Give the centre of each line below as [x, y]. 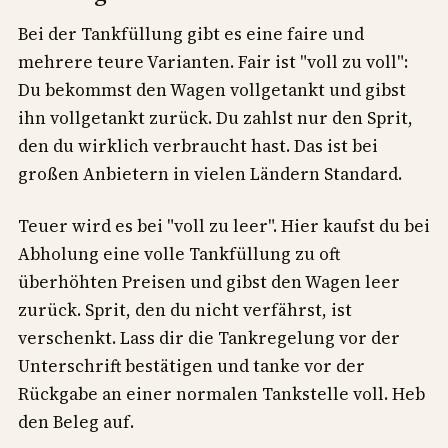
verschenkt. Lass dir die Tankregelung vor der [209, 338]
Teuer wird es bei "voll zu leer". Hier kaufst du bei [224, 226]
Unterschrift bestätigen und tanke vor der [191, 366]
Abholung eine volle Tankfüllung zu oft [179, 254]
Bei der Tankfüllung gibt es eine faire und [191, 34]
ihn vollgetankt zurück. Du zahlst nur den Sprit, [215, 118]
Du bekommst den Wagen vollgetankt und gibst [212, 90]
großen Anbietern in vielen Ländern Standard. [210, 174]
